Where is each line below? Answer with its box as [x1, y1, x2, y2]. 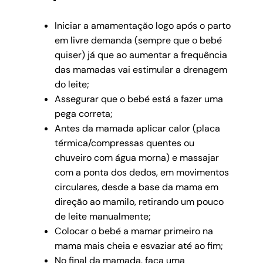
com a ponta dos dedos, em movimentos [54, 166, 229, 178]
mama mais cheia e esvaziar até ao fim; [54, 239, 223, 252]
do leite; [54, 77, 89, 90]
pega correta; [54, 107, 113, 120]
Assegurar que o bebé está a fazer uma [54, 92, 223, 105]
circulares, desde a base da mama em [54, 180, 218, 193]
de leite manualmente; [54, 210, 151, 222]
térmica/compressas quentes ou [54, 136, 194, 149]
